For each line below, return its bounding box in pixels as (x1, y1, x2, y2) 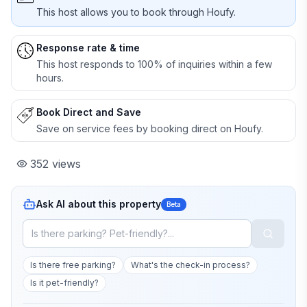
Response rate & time (36, 42, 140, 53)
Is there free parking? (30, 260, 116, 270)
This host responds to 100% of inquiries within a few (36, 58, 272, 70)
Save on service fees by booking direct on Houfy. (36, 123, 263, 134)
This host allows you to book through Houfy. (36, 6, 236, 18)
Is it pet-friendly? (30, 278, 99, 288)
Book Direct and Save (36, 106, 141, 118)
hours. (36, 72, 64, 84)
